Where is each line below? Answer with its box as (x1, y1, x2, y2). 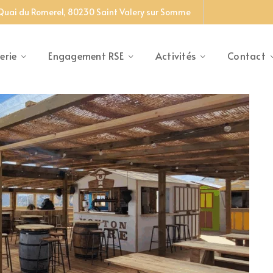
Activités (155, 49, 196, 62)
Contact (227, 49, 266, 62)
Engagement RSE (48, 49, 124, 62)
